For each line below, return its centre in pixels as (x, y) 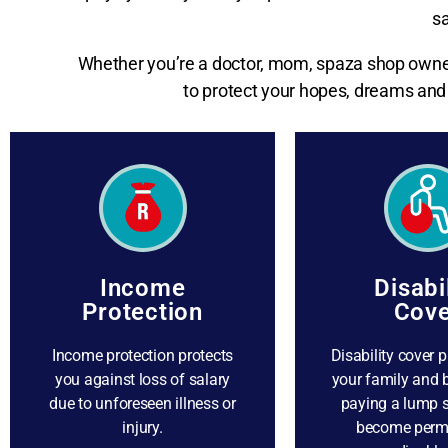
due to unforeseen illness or (142, 403)
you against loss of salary (142, 379)
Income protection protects (142, 355)
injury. (142, 427)
